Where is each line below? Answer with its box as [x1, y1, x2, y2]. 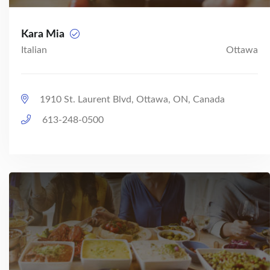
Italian [21, 45, 47, 55]
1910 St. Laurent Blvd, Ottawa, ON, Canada [37, 95, 225, 105]
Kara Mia [21, 29, 67, 40]
